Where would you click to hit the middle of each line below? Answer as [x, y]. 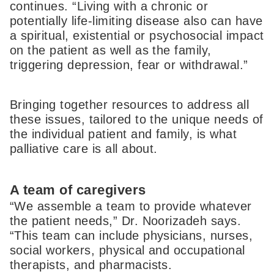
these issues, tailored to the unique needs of [137, 120]
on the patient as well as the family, [111, 50]
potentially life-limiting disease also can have [136, 20]
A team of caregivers [78, 190]
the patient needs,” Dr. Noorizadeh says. [126, 220]
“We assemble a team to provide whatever [131, 206]
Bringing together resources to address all [130, 105]
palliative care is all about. [84, 149]
